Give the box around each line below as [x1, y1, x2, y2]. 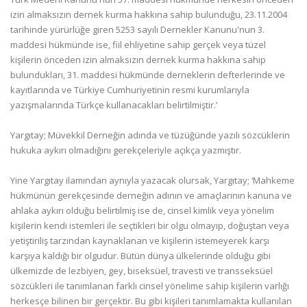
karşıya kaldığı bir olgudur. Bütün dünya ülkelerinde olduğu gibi [10, 249, 271, 262]
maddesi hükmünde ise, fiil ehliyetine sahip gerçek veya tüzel [10, 38, 266, 51]
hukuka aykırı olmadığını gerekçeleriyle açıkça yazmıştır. [10, 144, 241, 156]
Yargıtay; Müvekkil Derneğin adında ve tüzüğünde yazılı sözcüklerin [10, 129, 290, 141]
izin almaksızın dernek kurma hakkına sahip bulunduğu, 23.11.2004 [10, 8, 287, 21]
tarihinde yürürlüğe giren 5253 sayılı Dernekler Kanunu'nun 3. [10, 23, 265, 36]
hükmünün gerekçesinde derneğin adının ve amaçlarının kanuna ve [10, 189, 292, 201]
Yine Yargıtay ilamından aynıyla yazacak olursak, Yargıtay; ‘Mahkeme [10, 174, 295, 186]
